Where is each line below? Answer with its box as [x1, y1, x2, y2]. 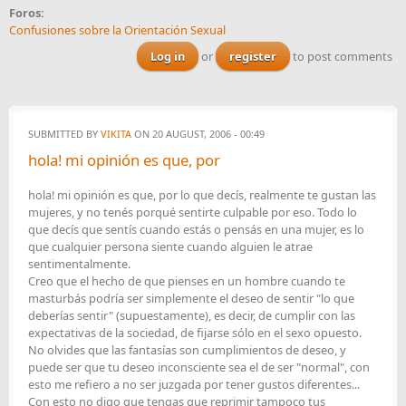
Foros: [9, 5, 47, 22]
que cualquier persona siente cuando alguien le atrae [28, 238, 313, 256]
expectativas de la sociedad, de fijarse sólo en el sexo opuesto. [28, 324, 362, 342]
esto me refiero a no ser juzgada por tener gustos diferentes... [28, 376, 360, 393]
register [229, 48, 276, 65]
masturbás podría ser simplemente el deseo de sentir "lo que [28, 290, 354, 307]
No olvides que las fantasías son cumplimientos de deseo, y [28, 342, 346, 359]
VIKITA [101, 127, 131, 141]
